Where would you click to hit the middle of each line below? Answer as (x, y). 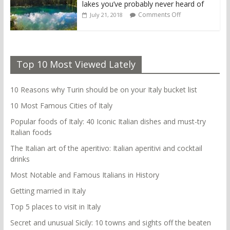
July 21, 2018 (106, 15)
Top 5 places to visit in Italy (55, 207)
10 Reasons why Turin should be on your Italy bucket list (103, 90)
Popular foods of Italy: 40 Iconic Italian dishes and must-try (108, 122)
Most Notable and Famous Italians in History (84, 175)
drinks (20, 159)
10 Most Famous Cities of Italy (61, 106)
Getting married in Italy (48, 191)
